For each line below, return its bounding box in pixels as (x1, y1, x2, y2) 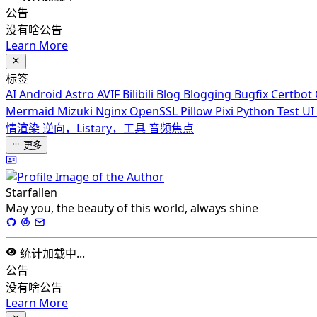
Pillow (180, 103, 215, 120)
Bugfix (234, 86, 271, 103)
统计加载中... (20, 246, 85, 262)
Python (236, 103, 277, 120)
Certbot (271, 86, 315, 103)
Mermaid (6, 103, 57, 120)
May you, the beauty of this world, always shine (6, 200, 258, 217)
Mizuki (57, 103, 96, 120)
